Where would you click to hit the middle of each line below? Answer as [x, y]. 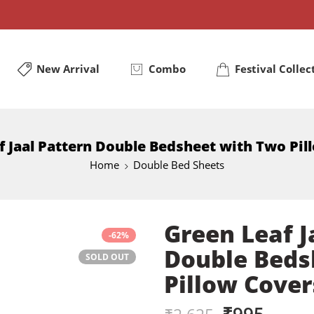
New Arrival [68, 69]
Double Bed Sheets [179, 165]
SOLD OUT [107, 257]
